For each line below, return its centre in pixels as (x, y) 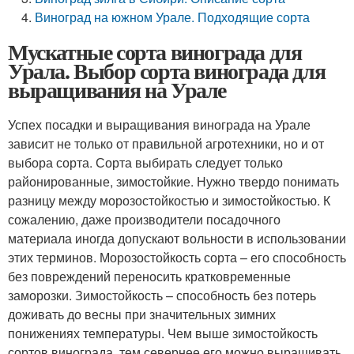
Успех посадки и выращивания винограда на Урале (159, 124)
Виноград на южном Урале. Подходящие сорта (173, 17)
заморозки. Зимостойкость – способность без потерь (162, 295)
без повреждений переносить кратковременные (149, 276)
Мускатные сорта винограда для (155, 52)
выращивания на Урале (117, 90)
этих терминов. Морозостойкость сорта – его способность (177, 257)
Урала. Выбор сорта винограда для (167, 71)
